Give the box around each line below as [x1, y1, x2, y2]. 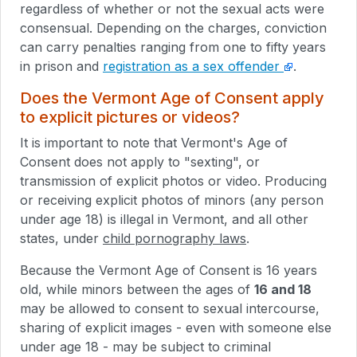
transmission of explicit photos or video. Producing [20, 172, 327, 189]
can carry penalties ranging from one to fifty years [20, 38, 326, 55]
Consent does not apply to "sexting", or [20, 153, 260, 170]
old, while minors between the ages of [20, 280, 254, 297]
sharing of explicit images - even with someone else [20, 319, 331, 335]
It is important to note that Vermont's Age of [20, 134, 288, 151]
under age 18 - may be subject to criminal [20, 338, 271, 355]
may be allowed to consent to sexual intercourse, [20, 300, 320, 316]
